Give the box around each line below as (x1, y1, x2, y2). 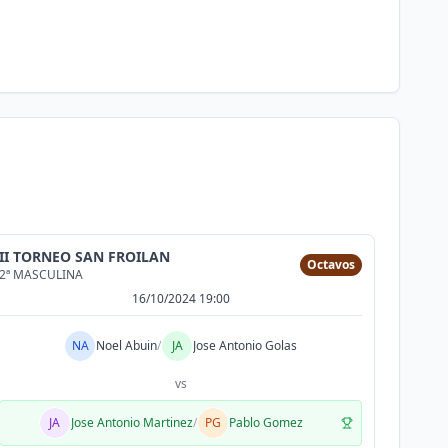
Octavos (306, 256, 355, 273)
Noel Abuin (96, 337, 158, 354)
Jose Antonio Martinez (70, 414, 193, 431)
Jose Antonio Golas (193, 337, 298, 354)
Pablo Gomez (228, 414, 303, 431)
